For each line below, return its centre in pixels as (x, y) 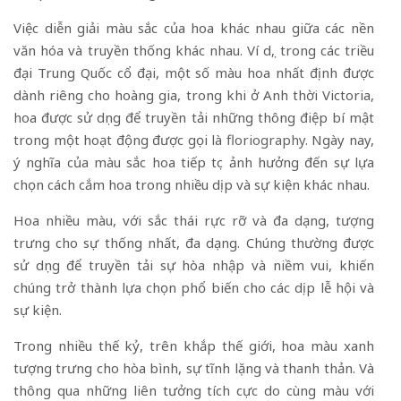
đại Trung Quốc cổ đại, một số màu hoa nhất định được (194, 72)
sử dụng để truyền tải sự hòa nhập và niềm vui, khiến (194, 264)
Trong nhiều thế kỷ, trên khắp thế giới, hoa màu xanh (194, 345)
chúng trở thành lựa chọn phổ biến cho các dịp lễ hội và (194, 287)
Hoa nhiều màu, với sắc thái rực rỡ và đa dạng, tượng (194, 220)
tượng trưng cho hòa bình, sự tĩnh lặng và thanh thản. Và (194, 367)
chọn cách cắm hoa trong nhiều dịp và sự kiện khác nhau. (192, 184)
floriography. (267, 139)
